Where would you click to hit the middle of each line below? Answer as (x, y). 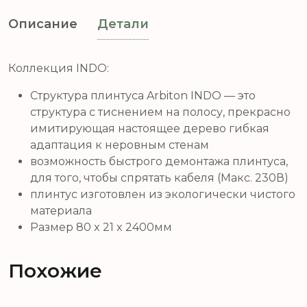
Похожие (55, 270)
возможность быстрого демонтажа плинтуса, (159, 161)
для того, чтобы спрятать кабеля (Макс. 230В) (159, 177)
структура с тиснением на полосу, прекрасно (160, 112)
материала (61, 210)
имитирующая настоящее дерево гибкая (150, 128)
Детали (123, 24)
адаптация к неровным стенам (120, 145)
